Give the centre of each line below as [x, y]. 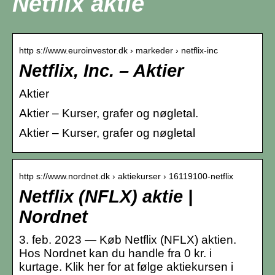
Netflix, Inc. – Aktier [101, 70]
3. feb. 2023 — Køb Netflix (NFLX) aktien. [128, 239]
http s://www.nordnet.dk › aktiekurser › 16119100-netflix [126, 176]
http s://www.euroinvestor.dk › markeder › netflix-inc [118, 50]
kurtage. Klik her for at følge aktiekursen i [126, 266]
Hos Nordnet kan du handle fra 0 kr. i [115, 253]
